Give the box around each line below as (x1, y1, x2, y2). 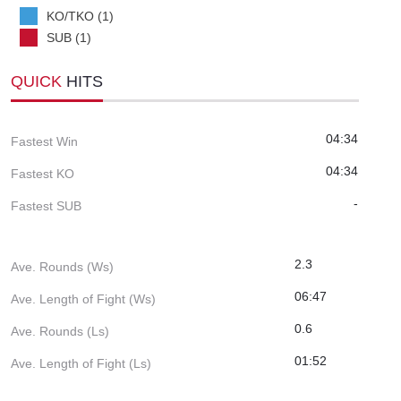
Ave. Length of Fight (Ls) (11, 355, 151, 371)
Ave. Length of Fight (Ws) (11, 291, 156, 306)
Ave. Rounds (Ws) (11, 259, 114, 274)
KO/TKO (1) (47, 8, 114, 23)
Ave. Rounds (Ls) (11, 323, 109, 338)
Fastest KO (11, 166, 74, 181)
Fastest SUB (11, 198, 81, 213)
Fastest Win (11, 133, 78, 149)
